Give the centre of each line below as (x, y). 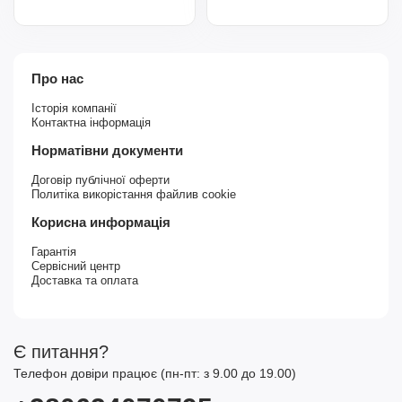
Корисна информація (101, 222)
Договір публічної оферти (100, 179)
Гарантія (54, 251)
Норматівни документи (107, 150)
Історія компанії (74, 108)
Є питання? (61, 351)
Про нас (57, 78)
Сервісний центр (76, 266)
